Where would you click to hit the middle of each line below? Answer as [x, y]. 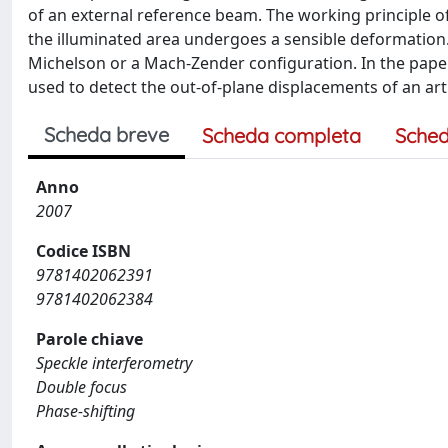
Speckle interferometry [114, 363]
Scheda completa [281, 135]
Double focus [81, 387]
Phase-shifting [85, 411]
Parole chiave [89, 339]
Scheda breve [106, 134]
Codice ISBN [83, 251]
